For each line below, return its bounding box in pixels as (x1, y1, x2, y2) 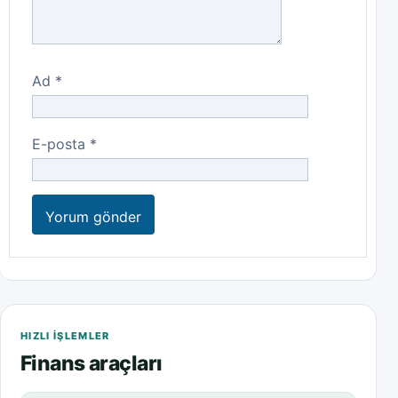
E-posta (32, 134, 90, 153)
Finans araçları (20, 350, 163, 376)
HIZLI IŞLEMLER (20, 329, 110, 342)
